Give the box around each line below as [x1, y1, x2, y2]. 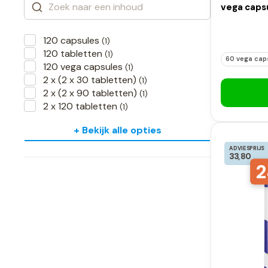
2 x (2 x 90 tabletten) [43, 87, 139, 100]
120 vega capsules [43, 60, 125, 74]
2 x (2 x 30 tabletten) [43, 74, 139, 87]
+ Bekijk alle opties [73, 124, 162, 137]
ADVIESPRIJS [229, 144, 265, 152]
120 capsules [43, 34, 102, 47]
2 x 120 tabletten [43, 100, 120, 113]
